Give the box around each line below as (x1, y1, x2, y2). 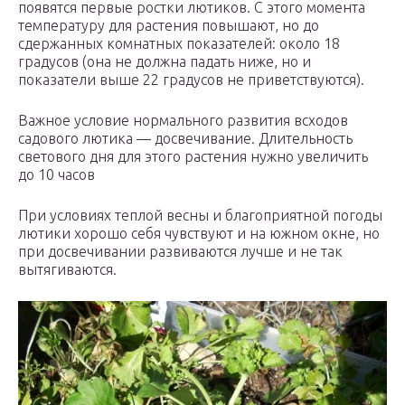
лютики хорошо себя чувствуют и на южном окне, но (18, 225, 380, 242)
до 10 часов (18, 166, 95, 184)
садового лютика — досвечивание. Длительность (18, 130, 353, 147)
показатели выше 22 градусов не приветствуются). (18, 71, 364, 89)
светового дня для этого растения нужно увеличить (18, 148, 368, 165)
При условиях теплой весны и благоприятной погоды (18, 207, 382, 224)
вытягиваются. (18, 261, 117, 278)
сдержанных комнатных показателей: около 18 (18, 35, 340, 52)
